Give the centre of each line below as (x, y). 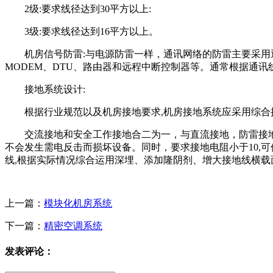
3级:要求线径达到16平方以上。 (91, 32)
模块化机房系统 (78, 204)
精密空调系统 (73, 226)
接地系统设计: (55, 90)
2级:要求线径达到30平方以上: (88, 9)
